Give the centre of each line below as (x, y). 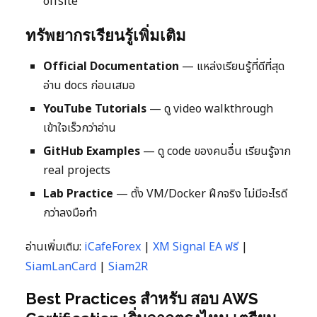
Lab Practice (78, 194)
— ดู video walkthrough (210, 109)
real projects (77, 171)
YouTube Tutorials (95, 109)
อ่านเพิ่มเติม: (55, 247)
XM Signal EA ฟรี (196, 247)
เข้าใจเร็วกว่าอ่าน (80, 128)
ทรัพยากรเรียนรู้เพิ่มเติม (106, 36)
